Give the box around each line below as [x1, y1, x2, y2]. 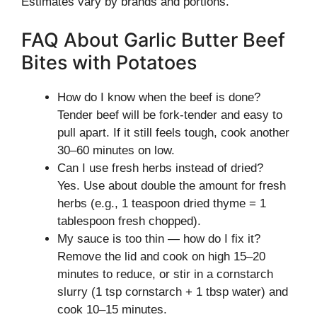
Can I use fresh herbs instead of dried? [57, 161, 263, 175]
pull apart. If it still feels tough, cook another [57, 125, 289, 139]
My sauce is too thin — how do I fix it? [57, 231, 260, 246]
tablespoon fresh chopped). [57, 214, 201, 228]
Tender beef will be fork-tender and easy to [57, 108, 282, 122]
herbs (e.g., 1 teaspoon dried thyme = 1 [57, 196, 266, 210]
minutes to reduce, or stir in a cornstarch [57, 267, 273, 281]
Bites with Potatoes [21, 50, 197, 74]
